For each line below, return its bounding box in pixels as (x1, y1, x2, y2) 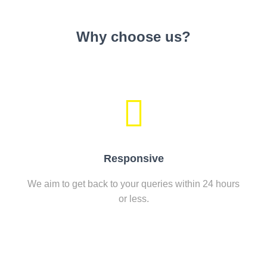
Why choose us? (76, 29, 191, 45)
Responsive (103, 153, 164, 164)
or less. (118, 194, 149, 204)
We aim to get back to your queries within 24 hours (27, 179, 240, 189)
